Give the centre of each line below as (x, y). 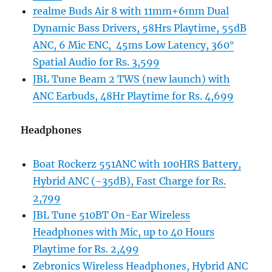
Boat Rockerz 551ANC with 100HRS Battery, (137, 164)
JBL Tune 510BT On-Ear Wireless (112, 215)
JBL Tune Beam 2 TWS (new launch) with (132, 79)
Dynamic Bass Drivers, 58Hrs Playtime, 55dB (140, 28)
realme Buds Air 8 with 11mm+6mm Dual (131, 11)
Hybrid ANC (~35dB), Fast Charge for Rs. (130, 181)
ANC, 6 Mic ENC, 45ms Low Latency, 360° (134, 45)
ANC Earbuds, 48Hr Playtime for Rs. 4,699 (134, 96)
